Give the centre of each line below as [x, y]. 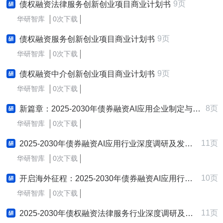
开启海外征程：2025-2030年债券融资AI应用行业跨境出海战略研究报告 [102, 178]
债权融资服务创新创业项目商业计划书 [87, 39]
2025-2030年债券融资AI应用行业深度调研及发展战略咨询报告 [102, 144]
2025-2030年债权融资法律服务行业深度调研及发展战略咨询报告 [102, 213]
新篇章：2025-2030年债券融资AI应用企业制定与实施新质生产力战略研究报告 [106, 109]
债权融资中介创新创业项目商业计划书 [87, 74]
